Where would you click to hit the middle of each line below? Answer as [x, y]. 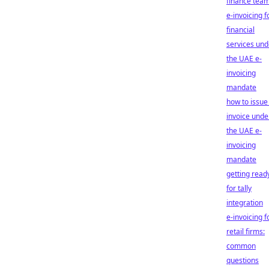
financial [240, 30]
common [241, 246]
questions [243, 260]
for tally [239, 188]
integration [245, 203]
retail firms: [246, 231]
